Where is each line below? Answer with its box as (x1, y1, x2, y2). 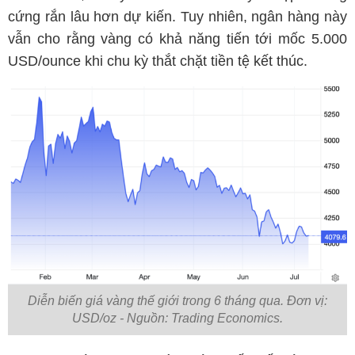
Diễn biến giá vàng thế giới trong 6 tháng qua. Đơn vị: (28, 293, 327, 307)
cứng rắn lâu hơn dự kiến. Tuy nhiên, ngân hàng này (8, 9, 347, 25)
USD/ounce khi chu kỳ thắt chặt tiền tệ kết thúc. (8, 53, 307, 70)
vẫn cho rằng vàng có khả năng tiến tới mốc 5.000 (8, 31, 347, 48)
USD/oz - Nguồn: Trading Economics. (72, 311, 283, 325)
